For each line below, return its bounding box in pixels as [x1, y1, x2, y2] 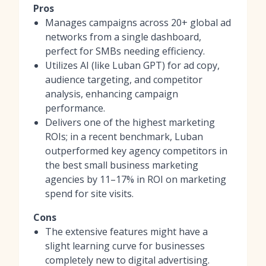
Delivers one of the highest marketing [45, 115, 215, 129]
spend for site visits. [45, 186, 134, 200]
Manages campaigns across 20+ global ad [45, 15, 231, 29]
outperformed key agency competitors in [45, 144, 227, 157]
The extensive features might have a [45, 224, 208, 238]
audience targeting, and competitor [45, 72, 202, 86]
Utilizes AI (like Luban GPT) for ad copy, [45, 58, 220, 72]
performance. [45, 101, 105, 115]
